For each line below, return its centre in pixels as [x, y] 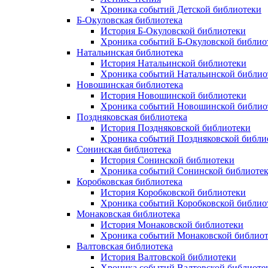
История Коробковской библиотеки [173, 192]
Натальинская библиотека [130, 52]
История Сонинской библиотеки [167, 160]
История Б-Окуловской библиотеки [173, 31]
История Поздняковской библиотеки [176, 128]
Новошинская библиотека [130, 85]
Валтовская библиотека [125, 246]
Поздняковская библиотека [132, 117]
